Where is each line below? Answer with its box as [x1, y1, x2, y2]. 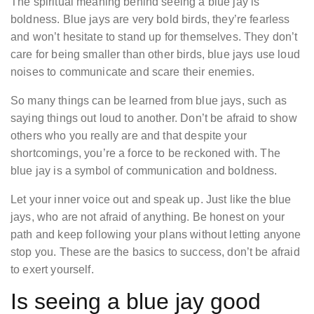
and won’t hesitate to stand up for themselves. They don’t [11, 31, 298, 43]
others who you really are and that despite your [11, 130, 247, 142]
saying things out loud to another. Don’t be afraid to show [11, 112, 297, 125]
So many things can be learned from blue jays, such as [11, 95, 287, 107]
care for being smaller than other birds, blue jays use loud [11, 48, 300, 61]
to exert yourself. [11, 264, 94, 276]
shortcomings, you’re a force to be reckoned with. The [11, 147, 280, 160]
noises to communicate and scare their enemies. [11, 66, 254, 78]
